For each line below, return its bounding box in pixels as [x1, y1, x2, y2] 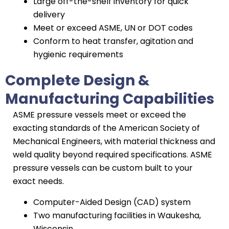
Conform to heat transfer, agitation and [33, 35, 193, 47]
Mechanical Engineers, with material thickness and [13, 135, 215, 147]
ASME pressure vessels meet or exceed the [13, 109, 186, 121]
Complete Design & [5, 71, 150, 90]
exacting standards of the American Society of [13, 122, 200, 134]
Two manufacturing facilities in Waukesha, [33, 210, 201, 221]
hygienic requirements [33, 49, 123, 60]
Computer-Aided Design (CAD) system [33, 196, 191, 208]
